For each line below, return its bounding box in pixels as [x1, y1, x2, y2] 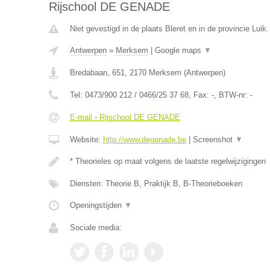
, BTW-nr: [213, 90, 250, 99]
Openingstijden [69, 201, 124, 210]
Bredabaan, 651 [69, 68, 125, 77]
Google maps [154, 46, 204, 55]
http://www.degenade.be [102, 135, 186, 144]
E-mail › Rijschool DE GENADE [69, 113, 180, 122]
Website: [69, 135, 103, 144]
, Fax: [188, 90, 212, 99]
